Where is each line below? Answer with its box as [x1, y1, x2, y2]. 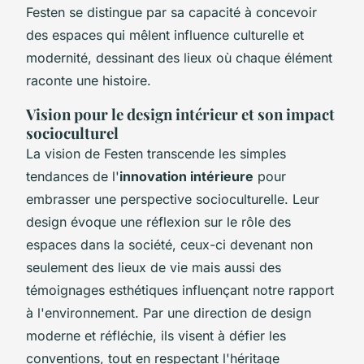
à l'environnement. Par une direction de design [26, 304, 311, 321]
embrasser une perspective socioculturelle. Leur [26, 190, 319, 207]
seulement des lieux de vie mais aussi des [26, 258, 281, 275]
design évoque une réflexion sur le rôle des [26, 213, 291, 230]
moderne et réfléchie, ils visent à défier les [26, 327, 286, 344]
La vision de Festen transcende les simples [26, 145, 286, 162]
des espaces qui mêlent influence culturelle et [26, 26, 304, 43]
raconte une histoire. [26, 71, 151, 89]
